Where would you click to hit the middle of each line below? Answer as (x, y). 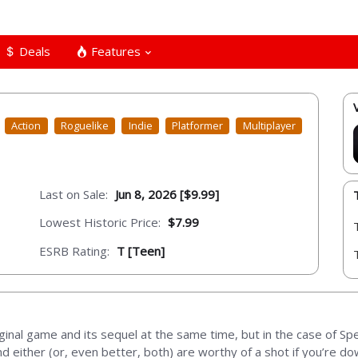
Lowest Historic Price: (100, 223)
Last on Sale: (74, 194)
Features (114, 51)
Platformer (198, 126)
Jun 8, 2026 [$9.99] (167, 194)
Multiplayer (269, 126)
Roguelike (85, 126)
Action (26, 126)
